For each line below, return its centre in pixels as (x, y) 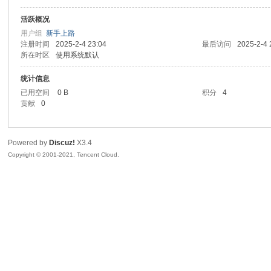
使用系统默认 (78, 55)
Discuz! (62, 143)
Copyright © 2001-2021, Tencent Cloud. (64, 155)
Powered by (29, 143)
